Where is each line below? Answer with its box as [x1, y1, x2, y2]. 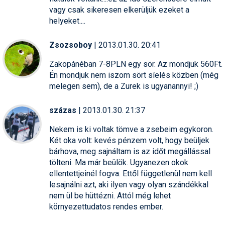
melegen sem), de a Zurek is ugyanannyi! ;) [49, 81, 198, 91]
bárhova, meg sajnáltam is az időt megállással [49, 146, 210, 156]
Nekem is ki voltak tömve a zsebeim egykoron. [49, 124, 213, 134]
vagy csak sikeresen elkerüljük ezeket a [49, 5, 189, 15]
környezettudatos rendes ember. [49, 201, 163, 211]
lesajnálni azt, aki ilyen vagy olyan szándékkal [49, 179, 208, 189]
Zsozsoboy [49, 40, 92, 50]
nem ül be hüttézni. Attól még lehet [49, 190, 171, 200]
